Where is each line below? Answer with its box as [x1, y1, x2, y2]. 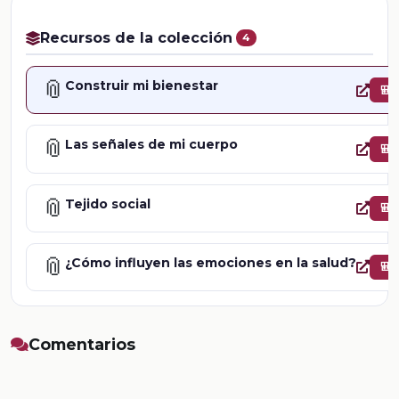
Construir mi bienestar [65, 77, 218, 94]
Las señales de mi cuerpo [65, 136, 238, 153]
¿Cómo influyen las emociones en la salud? [65, 254, 356, 271]
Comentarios [28, 335, 135, 354]
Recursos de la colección [40, 29, 232, 47]
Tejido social [65, 195, 151, 212]
